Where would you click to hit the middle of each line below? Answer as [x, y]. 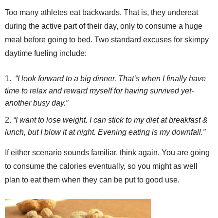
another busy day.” [36, 103]
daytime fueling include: [46, 53]
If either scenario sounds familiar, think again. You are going [107, 153]
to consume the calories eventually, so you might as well [101, 166]
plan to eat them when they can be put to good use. [92, 180]
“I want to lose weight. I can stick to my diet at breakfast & [110, 120]
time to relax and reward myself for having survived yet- [99, 91]
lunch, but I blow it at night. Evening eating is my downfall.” [105, 132]
